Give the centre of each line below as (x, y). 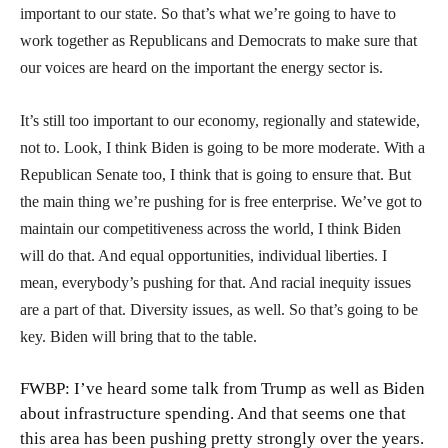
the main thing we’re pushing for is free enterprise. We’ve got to (221, 201)
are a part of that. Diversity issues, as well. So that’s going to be (219, 309)
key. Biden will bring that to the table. (138, 336)
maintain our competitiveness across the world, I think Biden (210, 228)
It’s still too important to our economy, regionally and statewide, (220, 120)
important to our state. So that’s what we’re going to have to (208, 13)
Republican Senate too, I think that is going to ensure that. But (215, 174)
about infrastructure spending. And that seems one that (213, 413)
